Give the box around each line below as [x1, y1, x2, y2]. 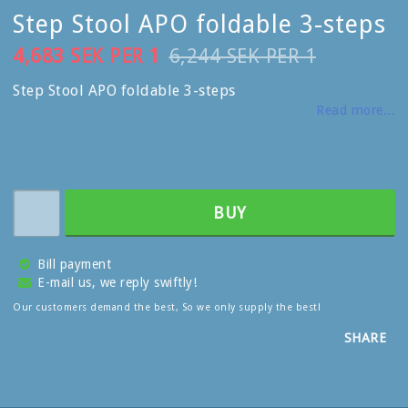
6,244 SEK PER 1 [168, 44, 316, 67]
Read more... [316, 102, 395, 117]
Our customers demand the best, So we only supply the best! [13, 301, 321, 313]
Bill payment [37, 256, 111, 271]
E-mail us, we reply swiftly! [37, 274, 197, 290]
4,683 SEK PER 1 [13, 44, 160, 67]
